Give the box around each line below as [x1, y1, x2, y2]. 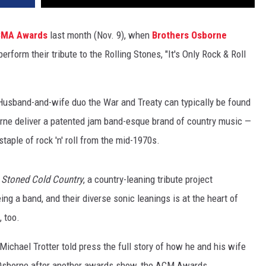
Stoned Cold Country [1, 173, 83, 186]
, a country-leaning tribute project [83, 173, 213, 186]
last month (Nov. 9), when [47, 29, 152, 42]
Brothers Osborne [152, 29, 227, 42]
